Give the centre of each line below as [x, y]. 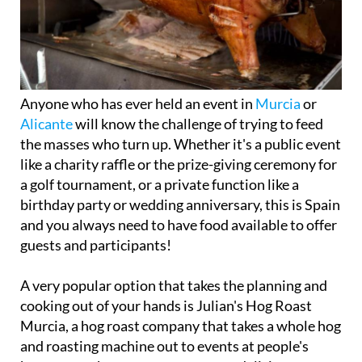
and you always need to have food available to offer [179, 225]
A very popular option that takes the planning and [174, 286]
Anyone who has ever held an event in [138, 104]
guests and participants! [96, 245]
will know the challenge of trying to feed [198, 124]
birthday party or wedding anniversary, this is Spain [180, 205]
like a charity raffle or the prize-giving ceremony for [179, 164]
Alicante [46, 124]
